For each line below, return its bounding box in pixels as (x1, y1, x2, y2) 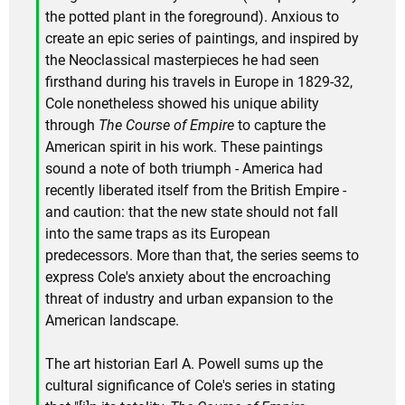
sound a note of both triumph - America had (45, 159, 323, 177)
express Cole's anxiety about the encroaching (45, 268, 331, 286)
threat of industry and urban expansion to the (45, 289, 333, 307)
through (45, 116, 99, 134)
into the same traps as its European (45, 224, 270, 242)
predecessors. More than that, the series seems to (45, 246, 359, 264)
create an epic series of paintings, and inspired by (45, 29, 359, 47)
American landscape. (45, 311, 179, 329)
